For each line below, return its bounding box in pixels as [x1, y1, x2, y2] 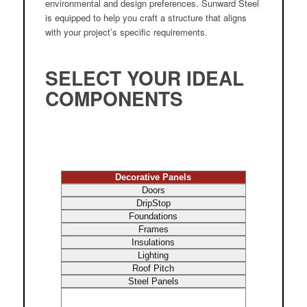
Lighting [138, 250, 169, 261]
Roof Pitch [132, 263, 175, 274]
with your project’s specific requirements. [45, 25, 208, 39]
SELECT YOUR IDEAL [45, 64, 244, 93]
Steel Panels [127, 276, 179, 287]
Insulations [132, 237, 175, 248]
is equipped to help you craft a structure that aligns [45, 11, 247, 25]
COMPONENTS [45, 84, 183, 113]
